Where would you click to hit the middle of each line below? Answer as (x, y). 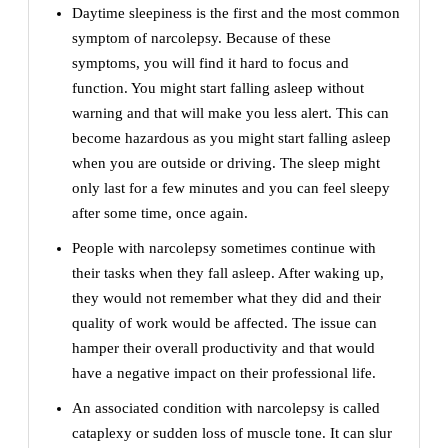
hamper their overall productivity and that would (223, 348)
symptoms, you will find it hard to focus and (210, 63)
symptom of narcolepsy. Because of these (201, 38)
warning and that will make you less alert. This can (230, 113)
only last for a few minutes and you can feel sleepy (231, 188)
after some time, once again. (160, 213)
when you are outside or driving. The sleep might (226, 163)
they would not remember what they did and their (226, 298)
